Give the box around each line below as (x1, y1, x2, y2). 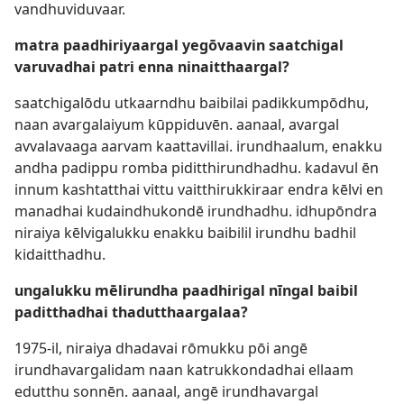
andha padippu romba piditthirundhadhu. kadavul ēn (14, 157, 379, 178)
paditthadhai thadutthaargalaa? (14, 301, 248, 322)
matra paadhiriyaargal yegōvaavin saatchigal (14, 34, 344, 55)
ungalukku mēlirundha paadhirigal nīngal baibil (14, 280, 358, 300)
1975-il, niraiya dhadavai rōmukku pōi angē (14, 337, 308, 358)
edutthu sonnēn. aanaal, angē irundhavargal (14, 381, 318, 401)
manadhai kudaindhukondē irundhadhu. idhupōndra (14, 200, 377, 221)
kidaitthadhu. (14, 243, 106, 264)
